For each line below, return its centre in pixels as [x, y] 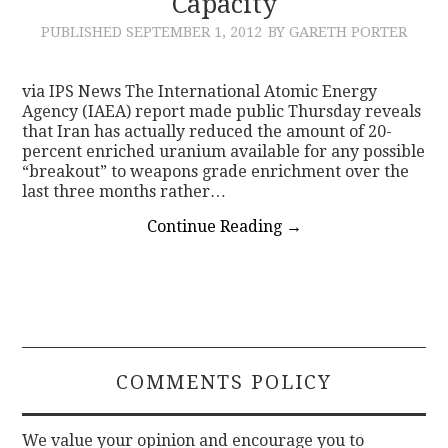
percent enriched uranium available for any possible [224, 151]
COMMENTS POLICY [224, 382]
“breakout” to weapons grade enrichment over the [216, 171]
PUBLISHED [83, 31]
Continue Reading [216, 226]
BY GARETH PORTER [337, 31]
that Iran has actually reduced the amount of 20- [207, 131]
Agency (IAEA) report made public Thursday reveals [222, 111]
